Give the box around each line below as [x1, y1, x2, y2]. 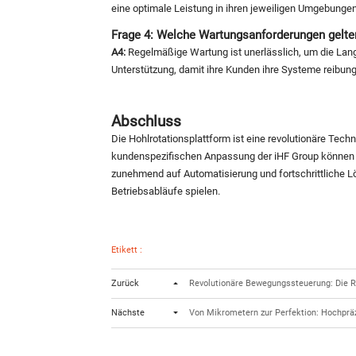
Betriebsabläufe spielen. [111, 184, 220, 197]
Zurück [111, 278, 139, 289]
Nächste [111, 308, 145, 319]
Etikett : [111, 245, 142, 256]
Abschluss [111, 111, 181, 130]
